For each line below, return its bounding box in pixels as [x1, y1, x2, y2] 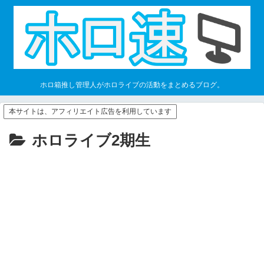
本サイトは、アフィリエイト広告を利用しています [9, 107, 171, 116]
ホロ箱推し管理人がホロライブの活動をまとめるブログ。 [40, 81, 224, 90]
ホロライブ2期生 [32, 131, 150, 150]
